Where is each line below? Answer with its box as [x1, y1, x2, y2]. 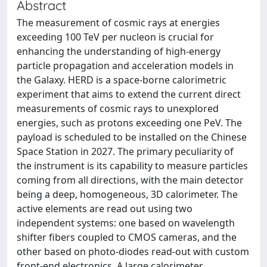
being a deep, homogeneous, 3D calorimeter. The [17, 188, 238, 201]
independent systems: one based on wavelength [17, 216, 235, 229]
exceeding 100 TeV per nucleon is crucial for [17, 30, 214, 44]
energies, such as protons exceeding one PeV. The [17, 116, 242, 129]
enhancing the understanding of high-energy [17, 45, 221, 58]
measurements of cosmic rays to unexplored [17, 102, 219, 115]
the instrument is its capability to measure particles [17, 159, 248, 172]
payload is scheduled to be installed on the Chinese [17, 131, 247, 144]
